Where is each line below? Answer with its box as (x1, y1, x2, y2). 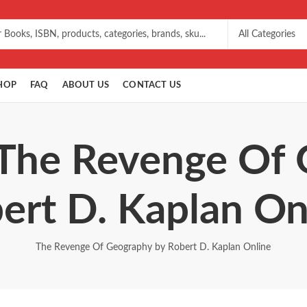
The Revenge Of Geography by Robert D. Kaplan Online (36, 243, 271, 252)
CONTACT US (123, 81, 182, 90)
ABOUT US (62, 81, 110, 90)
